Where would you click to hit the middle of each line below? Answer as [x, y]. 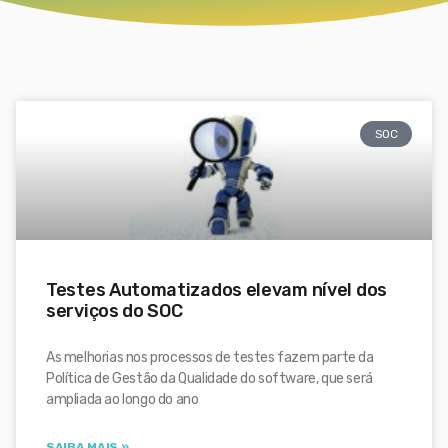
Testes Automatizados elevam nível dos [216, 290]
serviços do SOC [114, 311]
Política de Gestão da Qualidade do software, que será [209, 378]
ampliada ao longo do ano [122, 399]
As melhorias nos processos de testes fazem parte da [210, 357]
